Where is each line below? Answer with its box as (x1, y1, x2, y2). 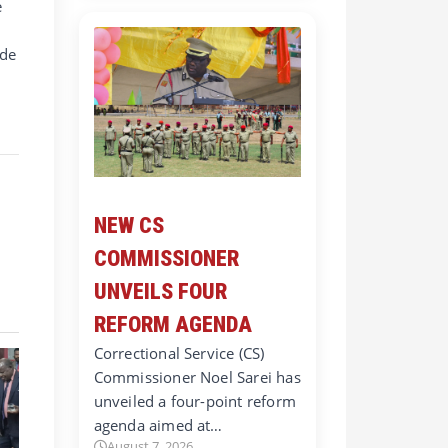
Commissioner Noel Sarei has (93, 367, 301, 388)
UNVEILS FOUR (93, 279, 227, 305)
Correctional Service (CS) (93, 343, 265, 364)
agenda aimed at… (93, 415, 223, 436)
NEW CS (93, 213, 164, 239)
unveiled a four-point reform (93, 391, 297, 412)
